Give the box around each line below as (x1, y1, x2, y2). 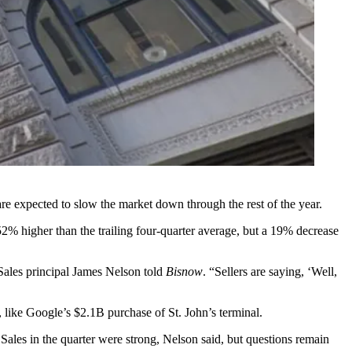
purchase (108, 306, 152, 320)
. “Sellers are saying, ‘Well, (203, 265, 337, 279)
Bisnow (166, 265, 203, 279)
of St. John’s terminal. (152, 306, 262, 320)
